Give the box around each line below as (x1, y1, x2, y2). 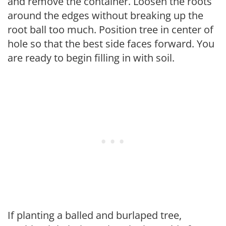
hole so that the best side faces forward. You (8, 37, 214, 50)
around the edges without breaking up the (8, 9, 203, 22)
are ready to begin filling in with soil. (8, 51, 175, 65)
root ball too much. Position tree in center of (8, 23, 213, 36)
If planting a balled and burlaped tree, (8, 208, 182, 222)
